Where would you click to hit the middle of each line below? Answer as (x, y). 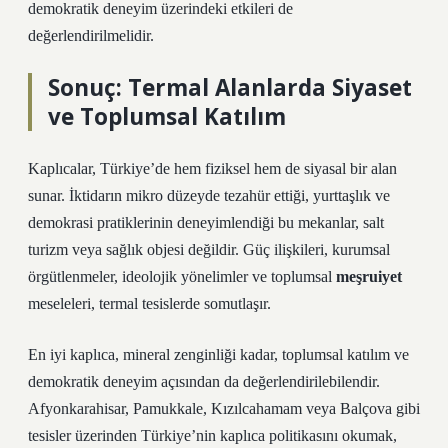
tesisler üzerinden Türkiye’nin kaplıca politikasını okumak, (212, 435)
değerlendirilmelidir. (91, 35)
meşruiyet (369, 276)
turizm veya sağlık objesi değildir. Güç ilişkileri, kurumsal (209, 249)
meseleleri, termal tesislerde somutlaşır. (149, 303)
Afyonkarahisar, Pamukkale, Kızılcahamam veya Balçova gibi (224, 408)
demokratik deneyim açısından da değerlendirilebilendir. (204, 381)
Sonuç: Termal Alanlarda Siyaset (230, 87)
